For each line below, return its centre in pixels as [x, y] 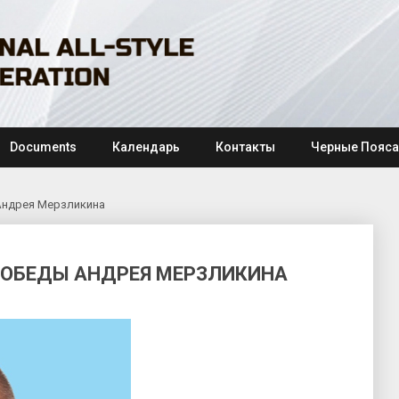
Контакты [245, 147]
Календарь [146, 147]
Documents [43, 147]
